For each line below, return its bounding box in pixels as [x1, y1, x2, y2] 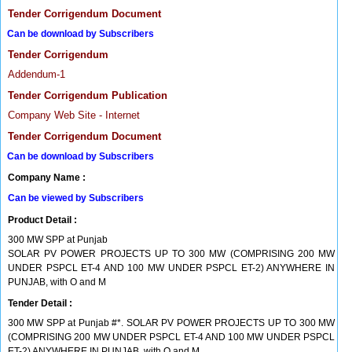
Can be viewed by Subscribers [8, 192, 144, 203]
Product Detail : [8, 214, 77, 225]
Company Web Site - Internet [8, 109, 140, 121]
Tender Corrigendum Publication [8, 90, 167, 101]
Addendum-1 [8, 68, 65, 80]
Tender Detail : [8, 298, 72, 309]
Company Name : [8, 172, 86, 183]
